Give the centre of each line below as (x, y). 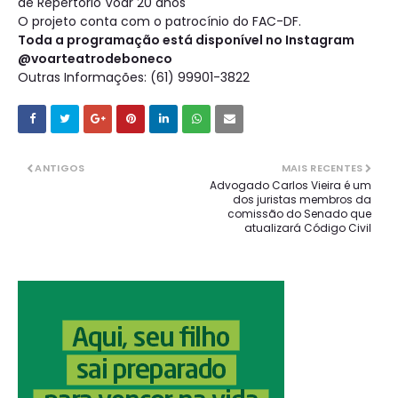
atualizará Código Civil (308, 228)
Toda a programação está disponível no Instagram (186, 40)
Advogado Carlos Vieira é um (291, 186)
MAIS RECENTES (322, 168)
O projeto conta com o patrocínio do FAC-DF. (161, 22)
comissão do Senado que (299, 214)
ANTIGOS (60, 168)
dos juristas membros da (302, 200)
